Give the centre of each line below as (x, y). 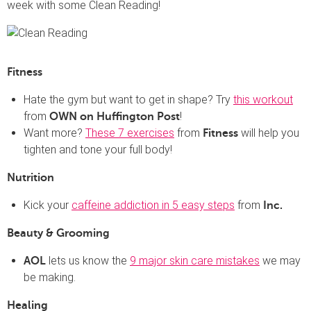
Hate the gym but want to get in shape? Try (128, 99)
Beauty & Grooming (58, 233)
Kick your (48, 205)
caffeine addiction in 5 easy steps (153, 205)
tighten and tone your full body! (98, 149)
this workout (263, 99)
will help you (269, 133)
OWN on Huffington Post (115, 116)
